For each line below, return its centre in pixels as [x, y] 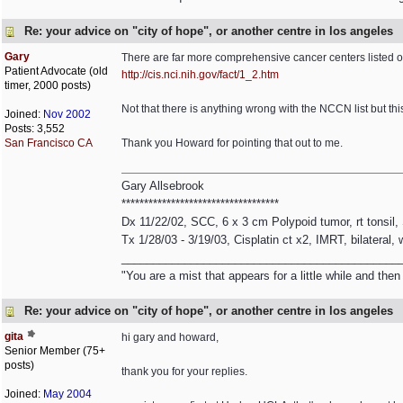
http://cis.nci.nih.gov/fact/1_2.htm [200, 75]
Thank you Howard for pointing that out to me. [232, 143]
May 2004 [67, 394]
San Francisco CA [49, 143]
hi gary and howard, [170, 337]
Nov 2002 [67, 114]
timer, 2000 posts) [48, 85]
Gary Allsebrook [163, 186]
